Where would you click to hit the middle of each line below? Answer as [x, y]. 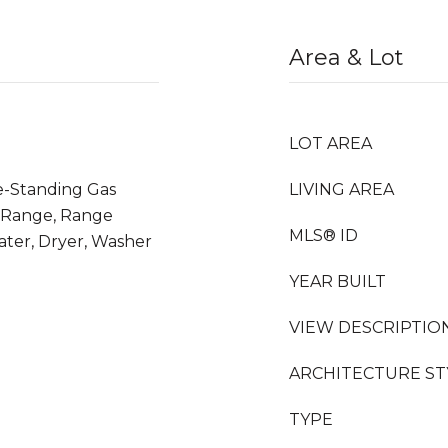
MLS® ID [323, 235]
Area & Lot [346, 57]
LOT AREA [330, 143]
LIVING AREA [341, 189]
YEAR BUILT [337, 281]
